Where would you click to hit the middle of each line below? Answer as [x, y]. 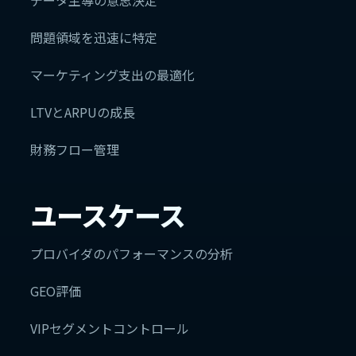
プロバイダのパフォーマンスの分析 [132, 253]
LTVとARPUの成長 [83, 112]
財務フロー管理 [75, 149]
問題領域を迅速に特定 [94, 37]
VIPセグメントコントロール [110, 328]
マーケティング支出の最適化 [112, 75]
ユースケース [108, 215]
